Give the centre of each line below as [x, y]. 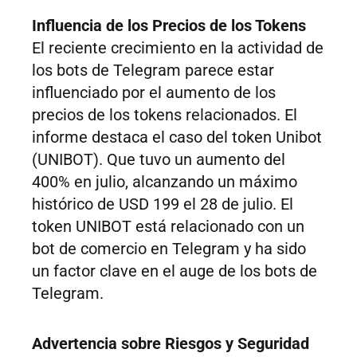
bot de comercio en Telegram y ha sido [169, 249]
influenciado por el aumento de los [154, 93]
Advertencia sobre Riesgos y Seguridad [171, 344]
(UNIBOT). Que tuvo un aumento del [159, 160]
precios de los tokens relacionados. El [165, 115]
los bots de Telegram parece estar [153, 71]
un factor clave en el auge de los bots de [175, 271]
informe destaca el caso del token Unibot [177, 137]
